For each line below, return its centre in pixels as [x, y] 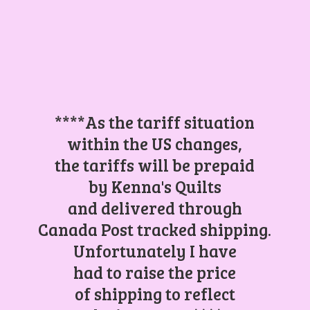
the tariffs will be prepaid [155, 165]
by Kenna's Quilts [155, 186]
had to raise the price [155, 272]
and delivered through [155, 208]
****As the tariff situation [155, 122]
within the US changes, [155, 143]
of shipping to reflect [155, 293]
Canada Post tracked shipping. [155, 229]
